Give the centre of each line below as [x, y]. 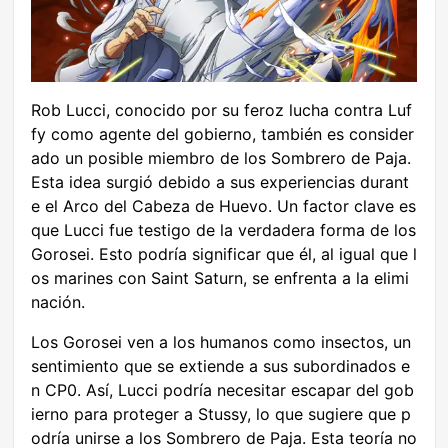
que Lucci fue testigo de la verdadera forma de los [223, 230]
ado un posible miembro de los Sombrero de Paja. [221, 158]
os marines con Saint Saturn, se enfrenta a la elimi [220, 278]
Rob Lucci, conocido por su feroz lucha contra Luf [221, 110]
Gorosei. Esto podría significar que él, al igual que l [224, 254]
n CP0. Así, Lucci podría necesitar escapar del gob [222, 390]
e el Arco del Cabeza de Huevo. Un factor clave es [223, 206]
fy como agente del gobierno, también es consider [222, 134]
